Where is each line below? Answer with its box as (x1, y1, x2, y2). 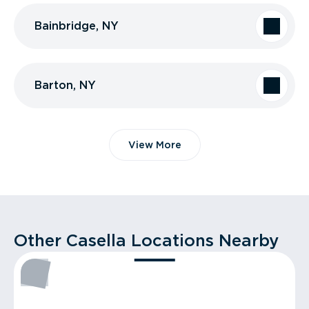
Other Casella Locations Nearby (14, 230, 279, 250)
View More (128, 139, 181, 150)
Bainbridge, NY (34, 19, 119, 32)
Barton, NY (34, 79, 96, 92)
